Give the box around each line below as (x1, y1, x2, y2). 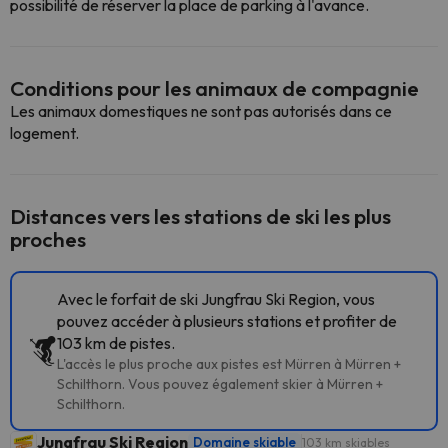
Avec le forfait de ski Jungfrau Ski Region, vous (57, 289, 375, 309)
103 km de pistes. (57, 333, 175, 353)
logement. (10, 123, 79, 143)
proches (10, 226, 86, 252)
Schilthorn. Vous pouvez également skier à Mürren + (57, 375, 383, 393)
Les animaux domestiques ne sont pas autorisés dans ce (10, 101, 392, 121)
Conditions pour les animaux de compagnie (10, 75, 419, 101)
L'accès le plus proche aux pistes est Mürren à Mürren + (57, 355, 401, 373)
